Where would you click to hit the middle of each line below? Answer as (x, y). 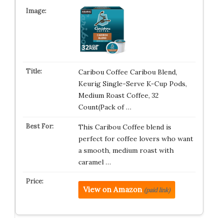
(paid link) (157, 190)
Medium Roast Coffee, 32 (118, 95)
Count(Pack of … (105, 107)
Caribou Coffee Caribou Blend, (127, 72)
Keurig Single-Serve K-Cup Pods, (132, 83)
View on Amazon (112, 189)
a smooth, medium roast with (126, 150)
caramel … (94, 162)
